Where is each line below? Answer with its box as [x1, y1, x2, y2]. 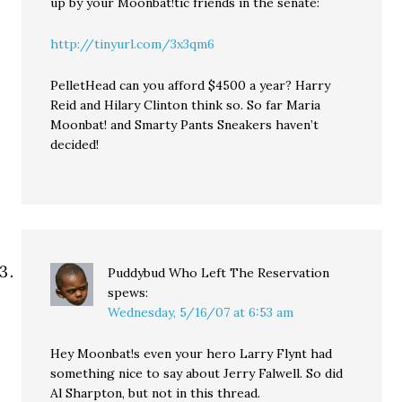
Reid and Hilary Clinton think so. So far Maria [50, 97, 321, 113]
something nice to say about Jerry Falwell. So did [50, 365, 344, 381]
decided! [50, 136, 100, 153]
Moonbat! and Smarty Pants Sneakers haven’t [50, 117, 319, 133]
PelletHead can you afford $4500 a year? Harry [50, 77, 331, 93]
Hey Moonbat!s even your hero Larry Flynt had [50, 345, 333, 362]
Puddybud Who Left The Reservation [108, 265, 330, 281]
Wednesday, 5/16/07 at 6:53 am [108, 304, 294, 320]
